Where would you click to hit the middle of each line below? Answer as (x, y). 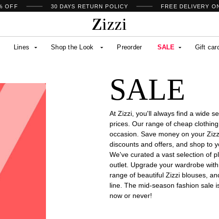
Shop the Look (72, 47)
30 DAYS (64, 6)
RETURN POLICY (103, 6)
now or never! (131, 195)
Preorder (130, 47)
